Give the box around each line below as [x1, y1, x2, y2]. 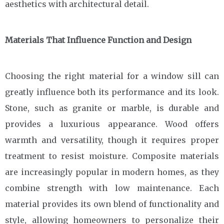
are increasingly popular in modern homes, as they [5, 167, 219, 177]
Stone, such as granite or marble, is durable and [5, 103, 219, 113]
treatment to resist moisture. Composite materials [5, 151, 219, 161]
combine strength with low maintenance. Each [5, 183, 219, 193]
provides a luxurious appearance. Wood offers [5, 119, 219, 129]
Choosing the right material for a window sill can [5, 71, 219, 81]
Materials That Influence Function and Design [5, 35, 191, 45]
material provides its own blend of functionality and [5, 199, 219, 209]
